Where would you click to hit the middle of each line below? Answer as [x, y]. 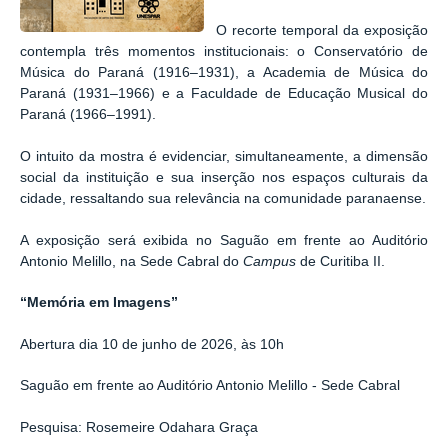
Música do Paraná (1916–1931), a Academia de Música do [224, 73]
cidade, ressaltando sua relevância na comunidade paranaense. [223, 199]
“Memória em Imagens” [99, 303]
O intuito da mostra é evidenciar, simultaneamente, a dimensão [224, 157]
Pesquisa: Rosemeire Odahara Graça [139, 427]
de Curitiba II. [342, 261]
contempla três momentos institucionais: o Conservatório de [224, 52]
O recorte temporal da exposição [322, 31]
